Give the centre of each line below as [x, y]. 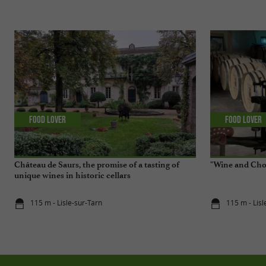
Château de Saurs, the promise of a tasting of [97, 164]
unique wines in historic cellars [72, 175]
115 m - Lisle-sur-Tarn [66, 203]
